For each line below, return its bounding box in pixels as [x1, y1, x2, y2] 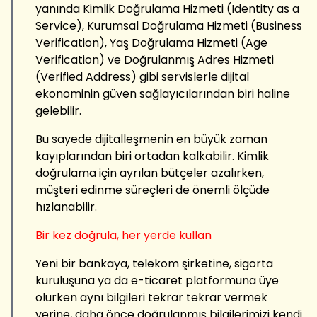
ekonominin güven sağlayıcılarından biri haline [35, 85, 290, 102]
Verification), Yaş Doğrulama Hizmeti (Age [35, 34, 267, 51]
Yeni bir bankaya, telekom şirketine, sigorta [35, 255, 273, 272]
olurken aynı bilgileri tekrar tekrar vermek [35, 289, 267, 306]
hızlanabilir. [35, 198, 97, 215]
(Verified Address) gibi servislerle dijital [35, 68, 249, 85]
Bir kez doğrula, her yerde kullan [35, 226, 212, 243]
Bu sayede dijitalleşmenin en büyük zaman [35, 130, 267, 147]
